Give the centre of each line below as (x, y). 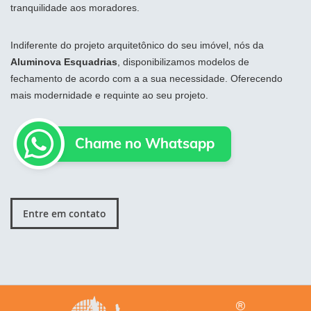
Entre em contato (65, 213)
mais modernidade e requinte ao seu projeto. (111, 95)
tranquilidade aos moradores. (75, 7)
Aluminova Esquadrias (64, 61)
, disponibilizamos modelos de (183, 61)
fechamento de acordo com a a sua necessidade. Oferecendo (146, 78)
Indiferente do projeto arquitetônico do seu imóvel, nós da (137, 45)
